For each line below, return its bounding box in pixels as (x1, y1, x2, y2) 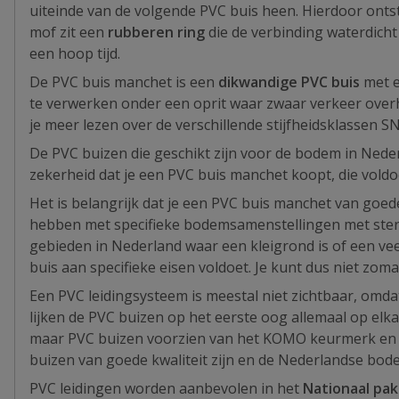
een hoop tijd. (29, 44, 124, 63)
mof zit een (29, 22, 108, 42)
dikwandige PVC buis (218, 72, 360, 92)
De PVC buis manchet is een (29, 72, 218, 92)
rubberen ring (108, 22, 205, 42)
